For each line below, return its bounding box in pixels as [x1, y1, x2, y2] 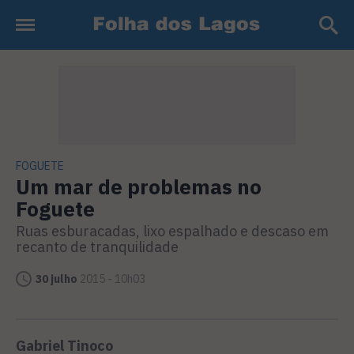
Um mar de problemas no [16, 173, 262, 200]
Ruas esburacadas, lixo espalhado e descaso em [16, 222, 329, 240]
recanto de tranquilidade [16, 238, 179, 256]
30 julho [36, 272, 77, 286]
